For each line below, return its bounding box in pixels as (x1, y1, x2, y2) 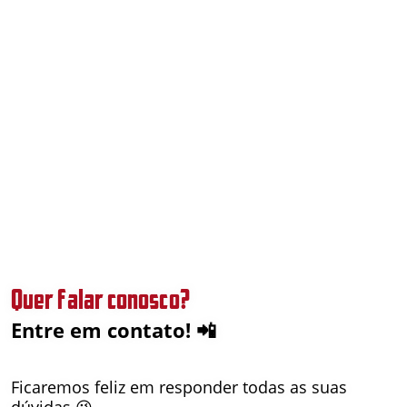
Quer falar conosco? (11, 283, 190, 316)
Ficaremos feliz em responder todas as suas (11, 375, 347, 398)
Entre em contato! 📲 (11, 316, 222, 344)
